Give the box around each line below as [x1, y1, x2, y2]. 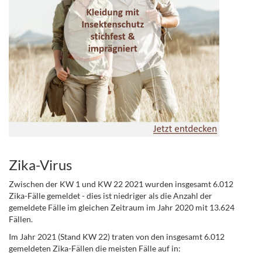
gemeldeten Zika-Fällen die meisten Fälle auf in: [9, 243, 181, 253]
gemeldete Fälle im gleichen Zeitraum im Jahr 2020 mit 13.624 [9, 202, 235, 212]
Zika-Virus [9, 156, 72, 173]
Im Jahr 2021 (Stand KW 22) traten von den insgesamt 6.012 [9, 232, 225, 242]
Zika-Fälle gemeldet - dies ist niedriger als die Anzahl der [9, 191, 212, 201]
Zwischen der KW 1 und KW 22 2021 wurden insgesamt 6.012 [9, 179, 233, 189]
